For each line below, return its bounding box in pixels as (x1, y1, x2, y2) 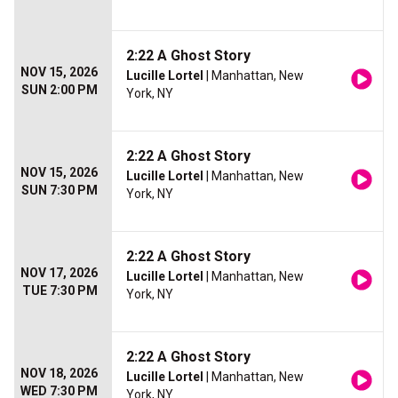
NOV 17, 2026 (20, 266, 98, 280)
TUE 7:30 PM (22, 283, 98, 298)
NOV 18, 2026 (20, 366, 98, 380)
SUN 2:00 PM (21, 83, 98, 97)
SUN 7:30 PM (21, 183, 98, 197)
